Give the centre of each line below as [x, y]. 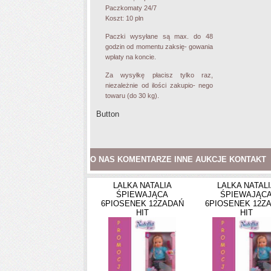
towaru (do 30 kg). [132, 96]
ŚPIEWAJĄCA [142, 194]
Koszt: [116, 18]
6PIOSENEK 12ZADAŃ [142, 204]
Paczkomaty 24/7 [131, 8]
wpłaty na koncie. [131, 57]
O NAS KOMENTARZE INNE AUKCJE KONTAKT [178, 159]
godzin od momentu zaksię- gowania [159, 47]
